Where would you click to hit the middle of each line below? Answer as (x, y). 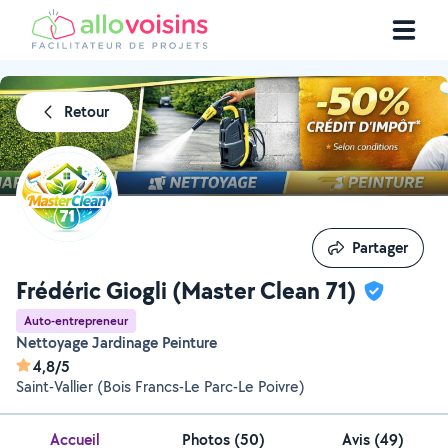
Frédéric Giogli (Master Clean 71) (186, 290)
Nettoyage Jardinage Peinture (122, 342)
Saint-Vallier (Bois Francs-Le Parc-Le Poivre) (160, 386)
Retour (86, 111)
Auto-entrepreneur (76, 320)
